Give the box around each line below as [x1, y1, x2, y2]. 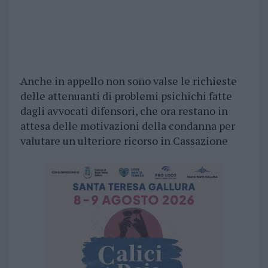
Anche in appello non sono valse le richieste [20, 74, 237, 89]
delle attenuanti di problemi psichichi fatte [20, 89, 232, 103]
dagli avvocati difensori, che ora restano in [20, 103, 228, 118]
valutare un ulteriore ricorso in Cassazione [20, 133, 228, 148]
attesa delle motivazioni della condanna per [20, 118, 235, 133]
